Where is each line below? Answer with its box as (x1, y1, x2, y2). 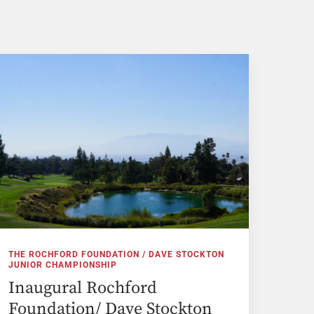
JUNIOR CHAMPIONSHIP (8, 259, 118, 270)
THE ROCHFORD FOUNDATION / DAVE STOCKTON (8, 249, 225, 259)
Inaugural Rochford (8, 277, 158, 299)
